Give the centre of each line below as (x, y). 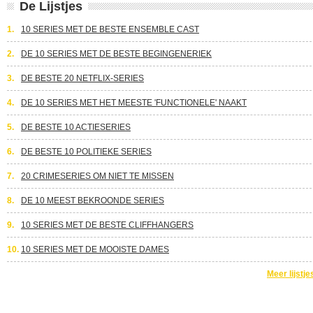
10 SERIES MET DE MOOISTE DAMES (95, 249)
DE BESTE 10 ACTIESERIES (76, 127)
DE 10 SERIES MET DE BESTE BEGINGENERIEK (116, 54)
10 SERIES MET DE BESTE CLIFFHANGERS (107, 225)
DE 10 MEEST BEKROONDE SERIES (93, 201)
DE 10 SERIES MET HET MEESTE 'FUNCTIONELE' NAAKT (134, 103)
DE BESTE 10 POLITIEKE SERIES (86, 152)
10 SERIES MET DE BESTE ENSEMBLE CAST (110, 29)
